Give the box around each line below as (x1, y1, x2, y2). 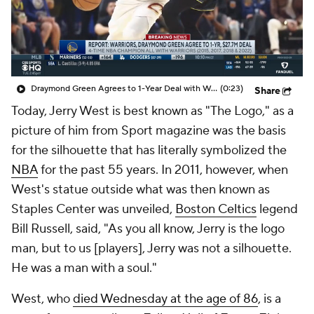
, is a (258, 291, 281, 307)
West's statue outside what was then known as (11, 182, 270, 198)
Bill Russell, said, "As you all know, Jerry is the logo (11, 221, 285, 237)
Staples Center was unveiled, (11, 201, 175, 217)
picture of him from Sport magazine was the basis (11, 123, 286, 139)
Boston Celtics (175, 201, 257, 217)
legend (257, 201, 298, 217)
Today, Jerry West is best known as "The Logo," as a (11, 103, 294, 119)
